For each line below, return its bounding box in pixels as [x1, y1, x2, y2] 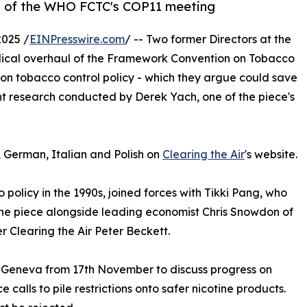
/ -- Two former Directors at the [125, 32, 291, 46]
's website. [245, 147, 297, 161]
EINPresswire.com [29, 32, 125, 46]
